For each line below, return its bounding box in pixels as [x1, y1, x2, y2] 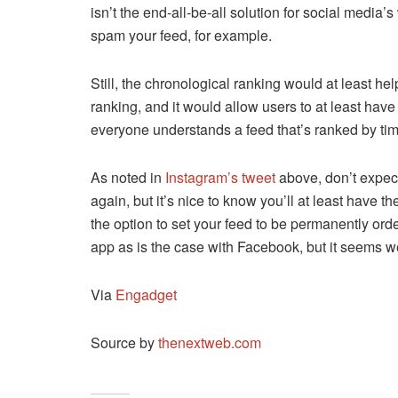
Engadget [115, 284, 177, 306]
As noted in [91, 167, 165, 188]
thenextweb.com [158, 332, 261, 354]
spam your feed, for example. [91, 25, 272, 46]
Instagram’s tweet [165, 167, 275, 188]
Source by [91, 332, 158, 354]
